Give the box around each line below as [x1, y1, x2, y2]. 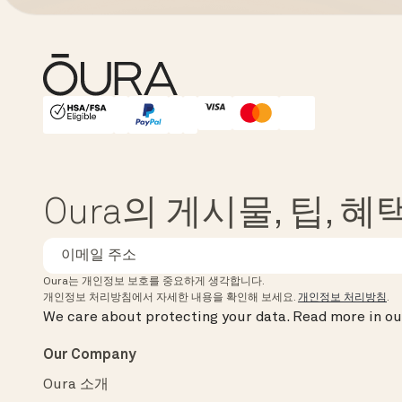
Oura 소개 [43, 378, 109, 393]
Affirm [120, 107, 167, 122]
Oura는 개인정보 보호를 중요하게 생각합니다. [43, 276, 265, 288]
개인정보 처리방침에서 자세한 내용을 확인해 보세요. [43, 293, 298, 304]
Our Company [43, 348, 136, 363]
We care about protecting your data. [43, 310, 289, 326]
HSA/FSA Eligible [49, 107, 166, 122]
